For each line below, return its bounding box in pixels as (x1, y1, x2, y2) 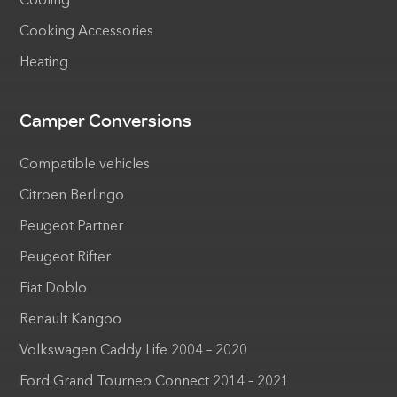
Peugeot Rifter (19, 250, 112, 265)
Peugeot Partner (19, 219, 124, 234)
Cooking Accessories (19, 25, 154, 40)
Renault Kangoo (19, 312, 122, 327)
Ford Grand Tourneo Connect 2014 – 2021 (19, 375, 290, 390)
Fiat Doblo (19, 281, 88, 296)
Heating (19, 56, 69, 71)
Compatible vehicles (19, 157, 151, 172)
